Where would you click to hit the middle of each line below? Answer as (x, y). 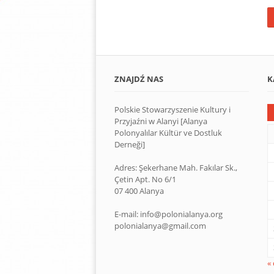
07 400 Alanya (139, 191)
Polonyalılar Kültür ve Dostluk (168, 132)
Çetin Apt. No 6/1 (145, 179)
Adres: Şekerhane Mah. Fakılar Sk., (176, 167)
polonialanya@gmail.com (160, 225)
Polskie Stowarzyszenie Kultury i (172, 109)
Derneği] (130, 144)
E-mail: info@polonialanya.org (168, 214)
